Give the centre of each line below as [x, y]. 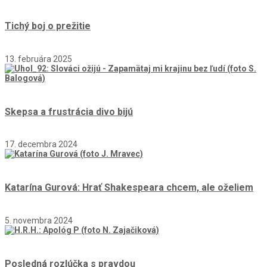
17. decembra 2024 [41, 145]
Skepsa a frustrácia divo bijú [69, 111]
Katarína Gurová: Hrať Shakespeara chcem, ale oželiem [129, 188]
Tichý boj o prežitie [48, 26]
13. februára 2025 [38, 59]
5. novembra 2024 [39, 220]
